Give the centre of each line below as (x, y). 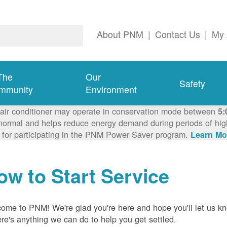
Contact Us (178, 34)
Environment (111, 90)
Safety (192, 83)
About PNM (120, 34)
